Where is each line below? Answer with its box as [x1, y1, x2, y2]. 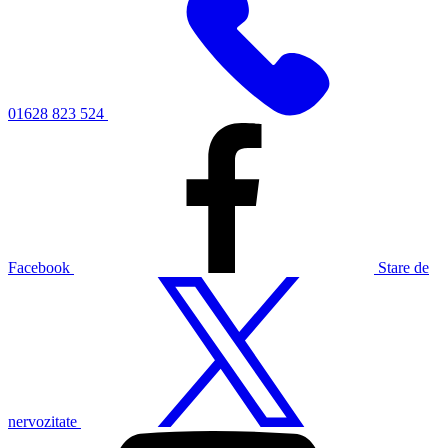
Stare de [378, 259, 429, 276]
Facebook [8, 259, 70, 276]
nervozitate [8, 413, 77, 430]
